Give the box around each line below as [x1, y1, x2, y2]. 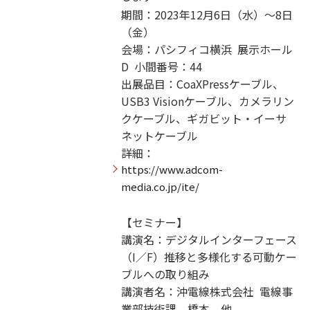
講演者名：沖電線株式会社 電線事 [120, 283, 293, 300]
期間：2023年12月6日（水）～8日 [120, 6, 293, 24]
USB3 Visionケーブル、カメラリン [120, 93, 294, 110]
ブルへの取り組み [120, 266, 210, 283]
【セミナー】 [120, 214, 188, 231]
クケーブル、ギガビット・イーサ [120, 110, 286, 127]
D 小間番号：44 [120, 58, 202, 75]
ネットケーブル [120, 127, 198, 145]
